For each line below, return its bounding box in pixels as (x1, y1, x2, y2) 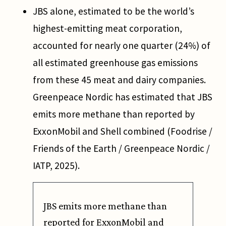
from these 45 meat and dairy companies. (33, 74, 206, 86)
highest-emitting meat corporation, (33, 22, 182, 35)
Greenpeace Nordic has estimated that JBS (33, 91, 212, 103)
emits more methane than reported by (33, 108, 195, 121)
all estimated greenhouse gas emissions (33, 56, 198, 69)
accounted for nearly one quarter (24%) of (33, 39, 210, 52)
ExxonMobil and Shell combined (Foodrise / (33, 125, 212, 138)
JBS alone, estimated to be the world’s (33, 5, 194, 18)
